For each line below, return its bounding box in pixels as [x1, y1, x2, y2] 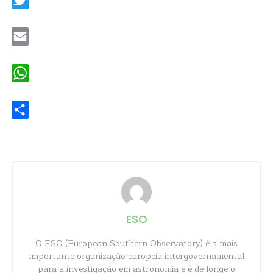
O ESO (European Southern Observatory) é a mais [35, 236, 238, 250]
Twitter [11, 11, 40, 25]
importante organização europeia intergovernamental [29, 249, 244, 263]
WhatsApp [11, 84, 55, 98]
